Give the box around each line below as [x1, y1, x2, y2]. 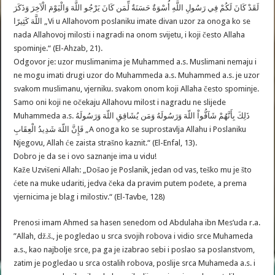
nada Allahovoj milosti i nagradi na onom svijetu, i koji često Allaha [14, 30, 246, 39]
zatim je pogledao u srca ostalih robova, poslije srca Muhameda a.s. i [14, 258, 256, 268]
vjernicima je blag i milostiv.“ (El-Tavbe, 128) [14, 192, 166, 201]
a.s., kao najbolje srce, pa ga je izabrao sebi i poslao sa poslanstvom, [14, 245, 255, 254]
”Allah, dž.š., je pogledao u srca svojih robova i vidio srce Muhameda [14, 231, 254, 241]
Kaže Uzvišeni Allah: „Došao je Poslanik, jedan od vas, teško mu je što [14, 165, 252, 174]
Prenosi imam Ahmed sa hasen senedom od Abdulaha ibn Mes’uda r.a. [14, 218, 261, 227]
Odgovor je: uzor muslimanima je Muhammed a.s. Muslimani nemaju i [14, 57, 257, 66]
